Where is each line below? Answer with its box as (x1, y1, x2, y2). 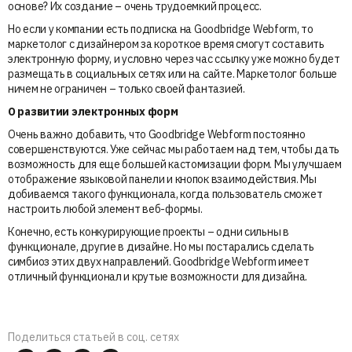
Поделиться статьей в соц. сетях (8, 329, 179, 344)
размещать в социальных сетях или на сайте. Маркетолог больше (8, 66, 338, 81)
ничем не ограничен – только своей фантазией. (8, 81, 245, 96)
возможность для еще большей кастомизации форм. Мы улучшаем (8, 156, 342, 171)
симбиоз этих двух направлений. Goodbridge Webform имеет (8, 254, 310, 269)
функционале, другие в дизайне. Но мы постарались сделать (8, 239, 314, 254)
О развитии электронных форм (8, 104, 178, 119)
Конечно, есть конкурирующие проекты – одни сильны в (8, 224, 289, 239)
